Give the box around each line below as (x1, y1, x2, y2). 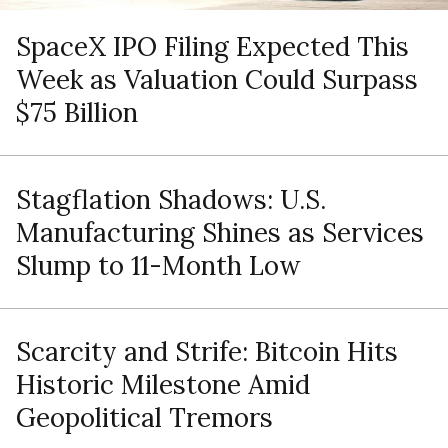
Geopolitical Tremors (15, 401, 273, 435)
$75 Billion (15, 96, 138, 130)
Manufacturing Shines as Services (15, 215, 424, 249)
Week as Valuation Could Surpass (15, 63, 418, 97)
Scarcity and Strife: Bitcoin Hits (15, 335, 398, 369)
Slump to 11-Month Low (15, 248, 301, 282)
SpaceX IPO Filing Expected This (15, 30, 409, 64)
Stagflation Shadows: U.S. (15, 182, 326, 216)
